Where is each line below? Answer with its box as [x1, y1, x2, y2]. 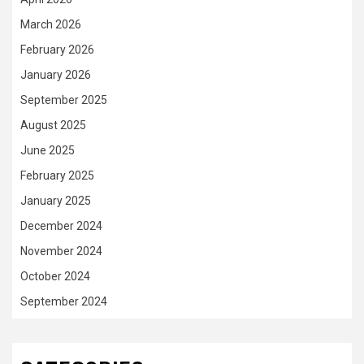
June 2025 [20, 144, 75, 158]
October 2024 [20, 270, 90, 284]
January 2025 [20, 194, 91, 208]
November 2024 [20, 245, 102, 258]
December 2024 [20, 219, 102, 233]
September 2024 [20, 295, 107, 309]
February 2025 [20, 169, 94, 183]
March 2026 [20, 18, 81, 32]
